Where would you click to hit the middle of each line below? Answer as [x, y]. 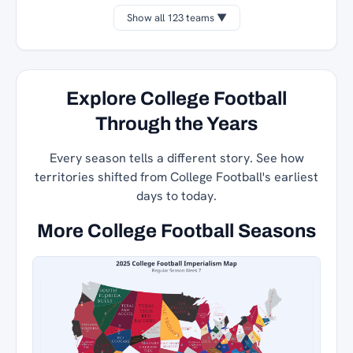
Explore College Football [176, 98]
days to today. [176, 195]
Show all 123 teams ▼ [176, 17]
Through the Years [176, 123]
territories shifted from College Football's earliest [176, 176]
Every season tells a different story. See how [176, 158]
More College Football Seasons [176, 230]
